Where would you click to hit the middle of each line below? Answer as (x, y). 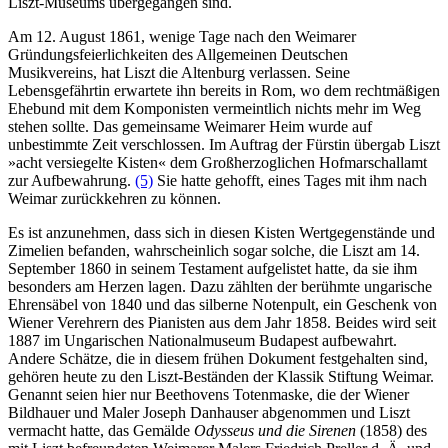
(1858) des (391, 430)
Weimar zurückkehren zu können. (114, 198)
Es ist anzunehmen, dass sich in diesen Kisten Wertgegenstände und (221, 232)
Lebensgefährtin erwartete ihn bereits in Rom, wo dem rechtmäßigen (224, 90)
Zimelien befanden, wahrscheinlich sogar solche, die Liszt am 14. (214, 250)
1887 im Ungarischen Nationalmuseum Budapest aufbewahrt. (202, 340)
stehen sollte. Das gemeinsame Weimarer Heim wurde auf (190, 126)
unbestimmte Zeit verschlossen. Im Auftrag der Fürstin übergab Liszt (224, 144)
